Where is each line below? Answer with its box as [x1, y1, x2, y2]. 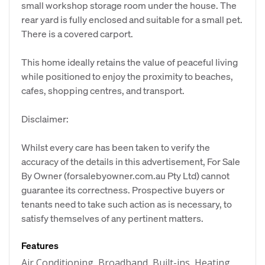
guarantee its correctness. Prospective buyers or [21, 183, 225, 196]
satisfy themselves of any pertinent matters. [21, 212, 203, 224]
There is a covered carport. [21, 27, 133, 40]
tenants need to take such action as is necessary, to [21, 198, 232, 210]
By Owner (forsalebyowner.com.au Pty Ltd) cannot [21, 169, 230, 182]
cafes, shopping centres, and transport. [21, 84, 185, 96]
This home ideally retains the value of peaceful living [21, 56, 238, 68]
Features [21, 239, 59, 251]
